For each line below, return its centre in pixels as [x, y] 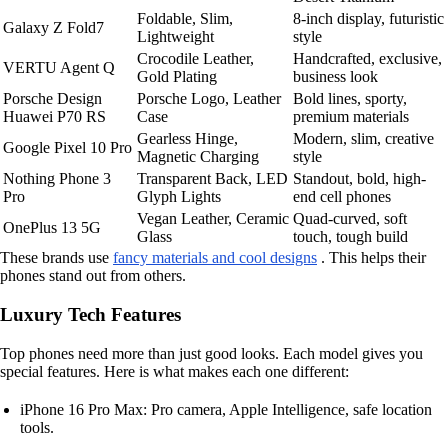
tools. [37, 427]
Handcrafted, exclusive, [367, 59]
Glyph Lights [179, 197]
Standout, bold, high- [359, 179]
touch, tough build [350, 237]
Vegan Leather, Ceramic [213, 219]
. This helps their [371, 258]
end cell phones [342, 197]
